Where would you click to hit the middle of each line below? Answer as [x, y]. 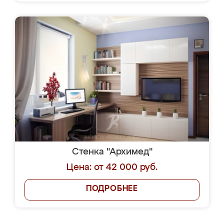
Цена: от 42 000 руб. [112, 167]
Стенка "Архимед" [112, 152]
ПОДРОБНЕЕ [112, 189]
